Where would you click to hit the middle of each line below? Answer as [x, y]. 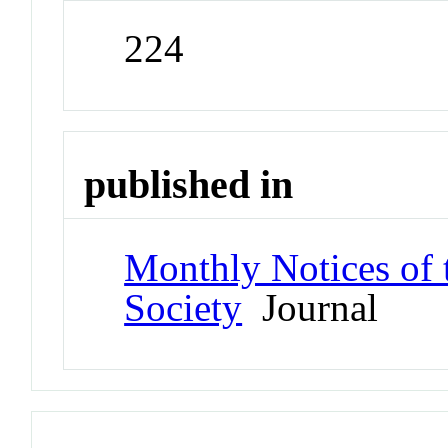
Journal [310, 307]
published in [189, 185]
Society [183, 307]
